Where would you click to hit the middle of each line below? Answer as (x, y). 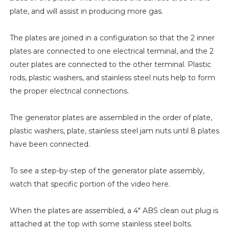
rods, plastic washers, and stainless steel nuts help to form (112, 77)
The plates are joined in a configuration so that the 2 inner (112, 38)
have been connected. (50, 144)
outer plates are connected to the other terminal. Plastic (110, 64)
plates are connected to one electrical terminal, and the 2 (111, 51)
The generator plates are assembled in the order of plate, (111, 117)
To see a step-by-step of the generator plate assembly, (107, 170)
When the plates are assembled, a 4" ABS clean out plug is (114, 210)
